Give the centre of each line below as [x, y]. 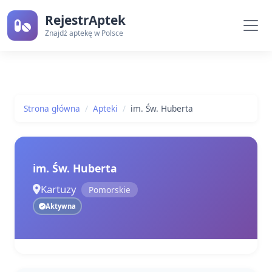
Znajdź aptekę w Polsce [84, 33]
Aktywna [61, 206]
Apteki [105, 108]
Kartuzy [59, 189]
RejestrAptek [85, 20]
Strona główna [52, 108]
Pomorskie [110, 189]
